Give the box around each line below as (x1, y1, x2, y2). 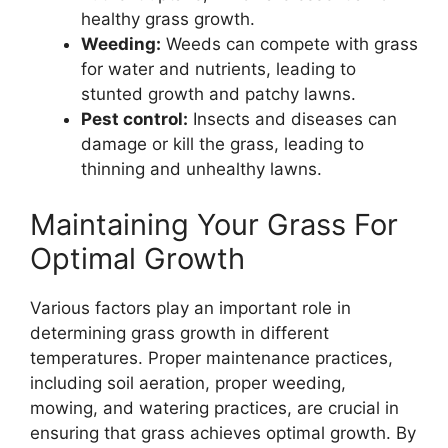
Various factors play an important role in (30, 297, 351, 318)
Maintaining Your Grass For (30, 206, 398, 242)
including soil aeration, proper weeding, (30, 372, 346, 393)
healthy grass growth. (81, 9, 255, 30)
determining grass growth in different (30, 322, 329, 343)
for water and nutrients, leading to (81, 59, 356, 80)
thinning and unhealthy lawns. (81, 159, 322, 180)
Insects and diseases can (188, 109, 397, 130)
